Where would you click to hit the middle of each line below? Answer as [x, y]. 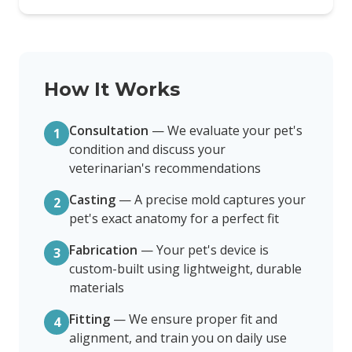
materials [97, 288]
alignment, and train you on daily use [178, 338]
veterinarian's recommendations [165, 168]
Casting [92, 200]
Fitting [90, 319]
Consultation [109, 130]
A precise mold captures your [220, 200]
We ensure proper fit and [203, 319]
